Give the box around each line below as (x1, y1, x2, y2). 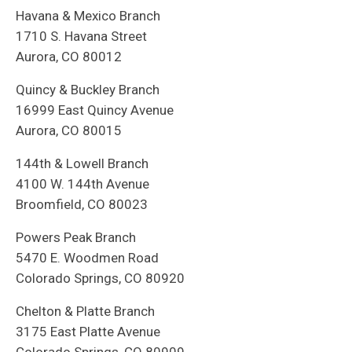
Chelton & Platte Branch (16, 303, 155, 320)
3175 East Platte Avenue (16, 324, 160, 340)
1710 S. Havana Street (16, 28, 147, 45)
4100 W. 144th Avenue (16, 176, 149, 192)
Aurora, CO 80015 (16, 123, 122, 139)
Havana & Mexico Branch (16, 8, 160, 24)
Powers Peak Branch (16, 229, 136, 246)
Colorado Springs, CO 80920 (16, 270, 185, 287)
